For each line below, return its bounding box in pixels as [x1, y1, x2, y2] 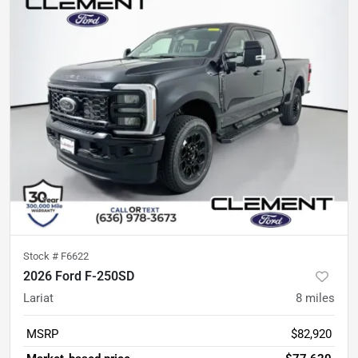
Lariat [23, 290, 54, 305]
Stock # [23, 249, 61, 262]
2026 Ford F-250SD [23, 268, 134, 284]
